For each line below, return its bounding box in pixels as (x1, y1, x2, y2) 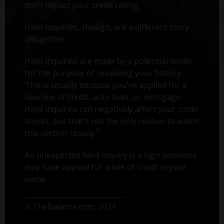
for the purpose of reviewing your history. (24, 67, 183, 78)
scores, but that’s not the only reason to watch (24, 115, 199, 126)
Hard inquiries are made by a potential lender (24, 55, 194, 66)
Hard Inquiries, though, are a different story (24, 21, 189, 32)
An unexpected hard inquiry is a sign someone (24, 149, 197, 160)
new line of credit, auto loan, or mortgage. (24, 91, 182, 102)
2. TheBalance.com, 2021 (24, 200, 116, 212)
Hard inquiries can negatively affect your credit (24, 103, 199, 114)
